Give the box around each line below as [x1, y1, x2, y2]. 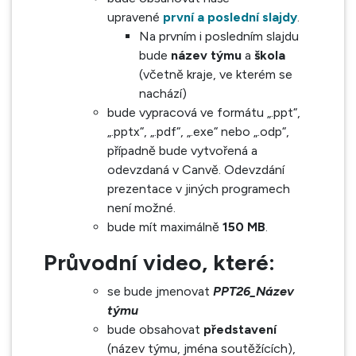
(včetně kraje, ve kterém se [139, 67, 292, 82]
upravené [107, 10, 163, 25]
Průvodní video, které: [44, 249, 275, 276]
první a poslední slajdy [163, 10, 297, 25]
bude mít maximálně [107, 219, 222, 234]
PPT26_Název [213, 284, 294, 299]
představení [203, 322, 277, 337]
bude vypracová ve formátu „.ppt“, [107, 105, 300, 120]
